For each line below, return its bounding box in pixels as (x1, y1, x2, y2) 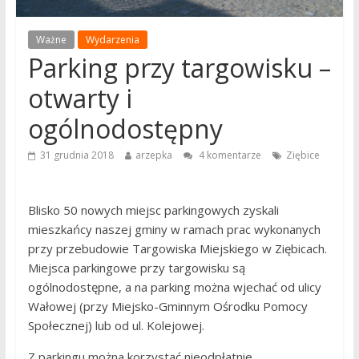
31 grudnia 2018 (39, 148, 114, 162)
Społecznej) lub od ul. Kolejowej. (27, 317, 204, 333)
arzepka (135, 148, 172, 162)
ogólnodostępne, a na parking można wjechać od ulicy (27, 279, 321, 295)
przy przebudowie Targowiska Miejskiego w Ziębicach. (27, 240, 327, 256)
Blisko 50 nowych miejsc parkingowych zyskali (27, 202, 279, 218)
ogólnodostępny (27, 111, 223, 146)
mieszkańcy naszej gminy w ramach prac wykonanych (27, 221, 321, 237)
